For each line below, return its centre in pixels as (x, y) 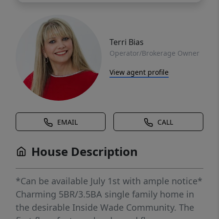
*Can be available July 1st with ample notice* (109, 181)
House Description (85, 152)
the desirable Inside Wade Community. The (105, 208)
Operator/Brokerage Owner (154, 53)
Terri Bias (127, 42)
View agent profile (139, 72)
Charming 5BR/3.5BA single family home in (105, 194)
